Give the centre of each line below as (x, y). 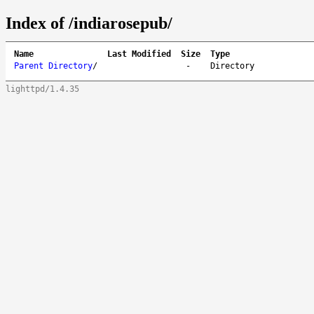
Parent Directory (53, 66)
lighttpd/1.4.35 (42, 89)
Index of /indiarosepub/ (89, 23)
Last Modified (139, 54)
